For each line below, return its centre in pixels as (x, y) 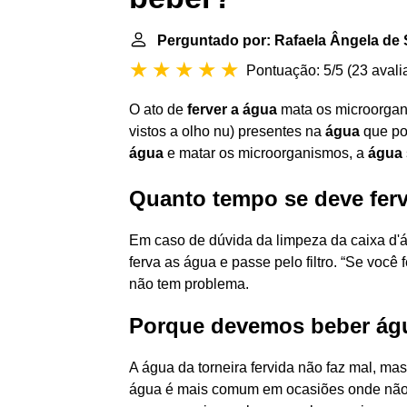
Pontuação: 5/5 (295, 70)
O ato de (158, 109)
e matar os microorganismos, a (266, 153)
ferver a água (232, 109)
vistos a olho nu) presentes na (227, 131)
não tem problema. (189, 284)
